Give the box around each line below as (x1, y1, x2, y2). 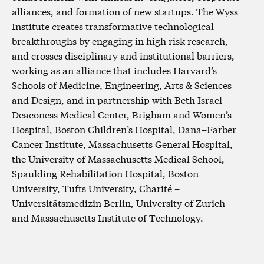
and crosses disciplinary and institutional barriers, (12, 48, 235, 62)
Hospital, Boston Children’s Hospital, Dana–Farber (12, 121, 236, 136)
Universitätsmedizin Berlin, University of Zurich (12, 195, 225, 209)
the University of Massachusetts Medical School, (12, 151, 225, 165)
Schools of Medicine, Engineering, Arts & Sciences (12, 77, 232, 91)
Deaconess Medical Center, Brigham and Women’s (12, 107, 232, 121)
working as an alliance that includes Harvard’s (12, 62, 217, 77)
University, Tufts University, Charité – (12, 180, 180, 194)
